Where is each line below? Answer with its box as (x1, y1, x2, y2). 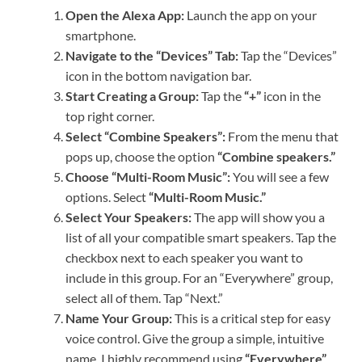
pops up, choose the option (65, 149, 217, 165)
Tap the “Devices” (238, 48, 337, 64)
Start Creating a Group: (65, 88, 199, 104)
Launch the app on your (184, 7, 317, 23)
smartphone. (65, 27, 136, 44)
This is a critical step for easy (172, 310, 330, 326)
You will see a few (230, 169, 329, 185)
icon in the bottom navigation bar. (65, 68, 251, 84)
